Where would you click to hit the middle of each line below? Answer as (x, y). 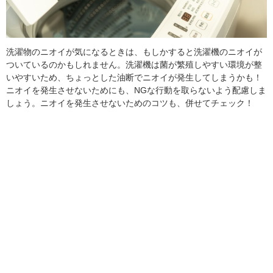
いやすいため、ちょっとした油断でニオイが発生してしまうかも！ (134, 77)
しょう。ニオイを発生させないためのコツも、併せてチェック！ (130, 103)
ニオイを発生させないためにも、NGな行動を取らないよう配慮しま (136, 90)
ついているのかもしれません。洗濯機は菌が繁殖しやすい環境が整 (134, 64)
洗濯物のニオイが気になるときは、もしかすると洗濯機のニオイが (134, 51)
